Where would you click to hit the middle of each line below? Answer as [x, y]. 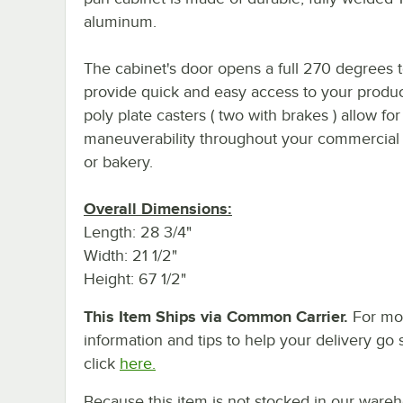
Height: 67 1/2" [135, 278]
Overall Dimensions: [158, 208]
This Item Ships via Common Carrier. [216, 316]
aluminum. [120, 21]
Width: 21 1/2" [130, 255]
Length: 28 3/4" [138, 232]
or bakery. [118, 161]
